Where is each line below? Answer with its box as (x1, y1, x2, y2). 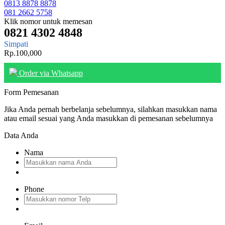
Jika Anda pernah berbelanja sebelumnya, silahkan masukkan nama (4, 104, 217, 114)
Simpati (4, 39, 28, 48)
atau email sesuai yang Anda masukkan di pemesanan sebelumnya (4, 114, 213, 123)
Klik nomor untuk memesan (4, 17, 92, 26)
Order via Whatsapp (17, 68, 83, 77)
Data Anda (4, 131, 38, 140)
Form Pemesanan (4, 87, 59, 96)
